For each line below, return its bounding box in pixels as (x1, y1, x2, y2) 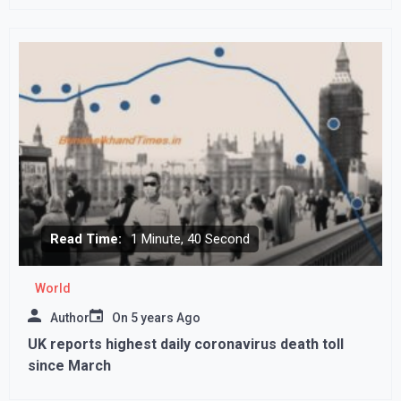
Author (50, 310, 90, 325)
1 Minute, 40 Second (131, 230, 250, 247)
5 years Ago (131, 310, 200, 325)
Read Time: (50, 230, 122, 247)
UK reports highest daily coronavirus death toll (28, 335, 344, 353)
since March (28, 356, 111, 374)
